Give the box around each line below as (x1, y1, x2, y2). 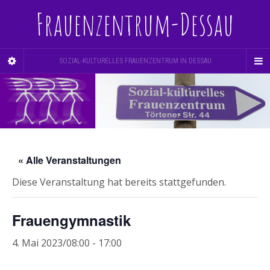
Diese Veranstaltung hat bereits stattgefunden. (12, 175, 226, 189)
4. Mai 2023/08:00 (12, 236, 90, 250)
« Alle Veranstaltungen (18, 153, 121, 167)
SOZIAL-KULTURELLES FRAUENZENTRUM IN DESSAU (58, 57, 212, 65)
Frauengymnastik (12, 210, 131, 230)
